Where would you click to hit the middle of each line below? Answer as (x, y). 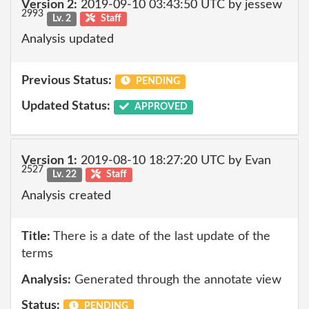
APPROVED (160, 107)
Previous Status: (67, 80)
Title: (36, 237)
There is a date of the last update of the (160, 237)
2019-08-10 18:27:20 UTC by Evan (174, 161)
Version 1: (49, 161)
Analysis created (66, 196)
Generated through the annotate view (176, 280)
